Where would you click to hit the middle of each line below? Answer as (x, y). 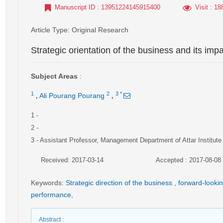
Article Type (49, 30)
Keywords (46, 183)
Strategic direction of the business (120, 183)
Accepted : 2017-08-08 (188, 160)
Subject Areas (54, 76)
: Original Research (98, 30)
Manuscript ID (75, 7)
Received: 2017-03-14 (72, 160)
